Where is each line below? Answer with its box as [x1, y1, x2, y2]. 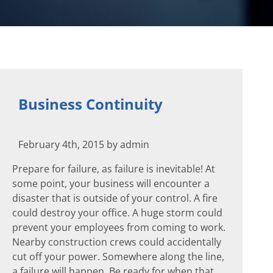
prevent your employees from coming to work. [12, 220, 225, 234]
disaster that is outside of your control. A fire [12, 191, 218, 205]
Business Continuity [18, 93, 163, 114]
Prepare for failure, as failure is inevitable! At [12, 161, 215, 175]
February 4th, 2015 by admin [18, 137, 149, 151]
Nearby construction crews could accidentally [12, 235, 221, 249]
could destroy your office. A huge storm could [12, 205, 222, 219]
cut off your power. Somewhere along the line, [12, 249, 224, 263]
